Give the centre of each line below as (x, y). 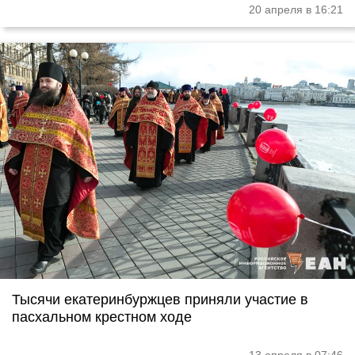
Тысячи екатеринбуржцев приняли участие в (160, 300)
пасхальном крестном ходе (102, 317)
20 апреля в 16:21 (296, 9)
